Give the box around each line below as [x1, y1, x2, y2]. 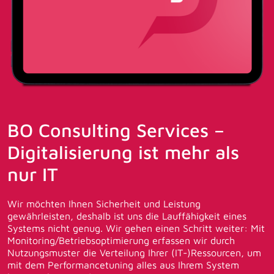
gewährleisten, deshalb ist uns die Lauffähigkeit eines [7, 210, 246, 222]
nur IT [7, 163, 58, 185]
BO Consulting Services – [7, 119, 224, 141]
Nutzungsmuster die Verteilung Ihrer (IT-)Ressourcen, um [7, 247, 261, 259]
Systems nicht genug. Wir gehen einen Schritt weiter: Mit [7, 223, 265, 234]
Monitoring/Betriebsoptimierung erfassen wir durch [7, 235, 235, 246]
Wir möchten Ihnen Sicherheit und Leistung [7, 198, 201, 210]
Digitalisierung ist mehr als [7, 141, 239, 163]
